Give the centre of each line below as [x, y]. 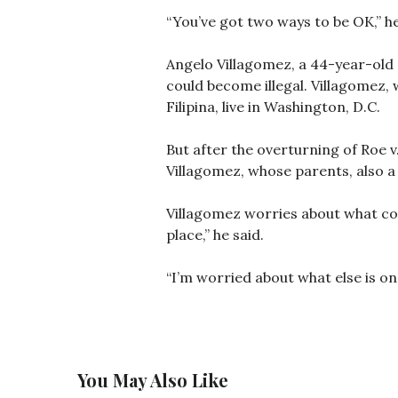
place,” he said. [215, 234]
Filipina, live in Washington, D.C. [273, 106]
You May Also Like [153, 379]
